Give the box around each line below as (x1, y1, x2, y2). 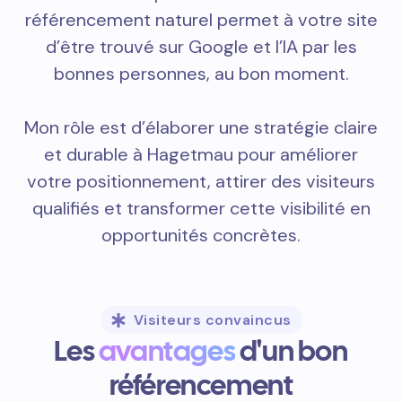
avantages (98, 332, 236, 370)
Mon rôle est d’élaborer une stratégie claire (24, 116, 378, 139)
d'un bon (235, 332, 348, 370)
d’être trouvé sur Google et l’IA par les (45, 35, 357, 58)
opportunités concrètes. (101, 223, 301, 247)
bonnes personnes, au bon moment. (53, 62, 349, 85)
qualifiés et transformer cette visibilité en (31, 197, 371, 220)
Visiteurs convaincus (133, 310, 292, 329)
